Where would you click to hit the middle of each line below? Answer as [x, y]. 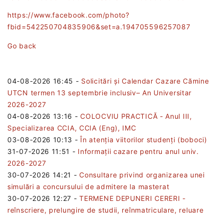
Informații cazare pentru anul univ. [138, 151]
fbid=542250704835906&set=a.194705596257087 [99, 26]
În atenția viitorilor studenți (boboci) [144, 139]
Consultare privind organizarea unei [142, 175]
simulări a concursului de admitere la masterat [88, 186]
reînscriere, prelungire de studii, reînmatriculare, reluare [106, 210]
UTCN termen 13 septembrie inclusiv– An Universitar [100, 92]
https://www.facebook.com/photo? [68, 15]
